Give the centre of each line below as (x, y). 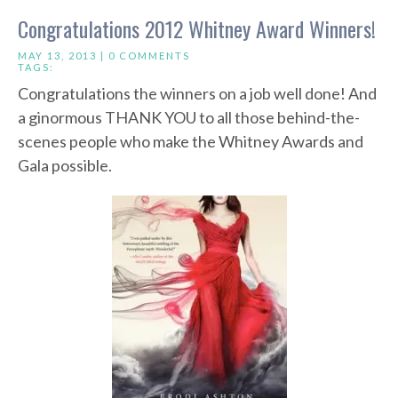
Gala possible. (65, 166)
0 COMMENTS (149, 56)
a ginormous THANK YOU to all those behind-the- (189, 118)
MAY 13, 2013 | (63, 56)
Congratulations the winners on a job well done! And (197, 94)
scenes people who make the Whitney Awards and (191, 142)
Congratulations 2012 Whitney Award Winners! (197, 29)
